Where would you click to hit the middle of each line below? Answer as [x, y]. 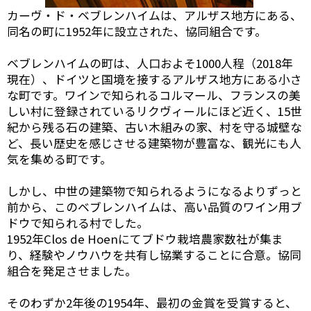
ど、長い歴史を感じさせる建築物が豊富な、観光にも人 [154, 143]
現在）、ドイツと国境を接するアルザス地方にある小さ [154, 79]
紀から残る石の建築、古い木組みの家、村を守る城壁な [154, 127]
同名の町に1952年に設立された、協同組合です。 [137, 31]
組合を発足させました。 [72, 270]
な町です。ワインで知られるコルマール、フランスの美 [154, 95]
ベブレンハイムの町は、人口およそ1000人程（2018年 [150, 63]
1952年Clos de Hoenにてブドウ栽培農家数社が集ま [145, 238]
